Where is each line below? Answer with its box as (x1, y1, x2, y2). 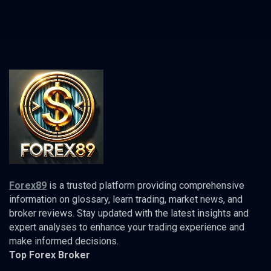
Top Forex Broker (9, 249, 90, 261)
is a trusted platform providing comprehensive (47, 179, 244, 191)
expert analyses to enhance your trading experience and (9, 221, 244, 233)
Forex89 (9, 179, 47, 191)
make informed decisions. (9, 235, 119, 247)
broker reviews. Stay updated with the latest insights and (9, 207, 249, 219)
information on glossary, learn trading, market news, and (9, 193, 243, 205)
